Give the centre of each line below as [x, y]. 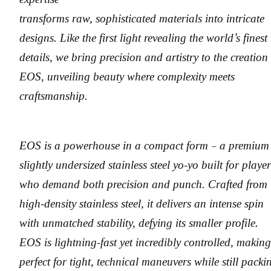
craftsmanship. [54, 96]
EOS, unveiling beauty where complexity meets [127, 77]
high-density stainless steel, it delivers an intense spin [142, 203]
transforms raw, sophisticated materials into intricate [142, 19]
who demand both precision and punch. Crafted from [143, 184]
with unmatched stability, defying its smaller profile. [139, 223]
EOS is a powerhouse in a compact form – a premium [144, 145]
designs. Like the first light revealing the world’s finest [143, 38]
